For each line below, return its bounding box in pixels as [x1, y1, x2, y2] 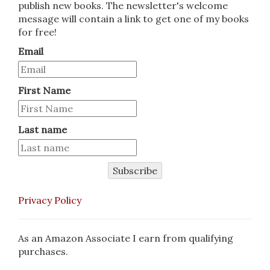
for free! [18, 26, 57, 38]
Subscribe [113, 165, 157, 177]
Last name [18, 124, 67, 136]
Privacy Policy [18, 194, 81, 206]
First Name [18, 84, 71, 96]
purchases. [18, 245, 68, 257]
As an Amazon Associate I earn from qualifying [18, 232, 233, 244]
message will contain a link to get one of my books [18, 13, 249, 25]
